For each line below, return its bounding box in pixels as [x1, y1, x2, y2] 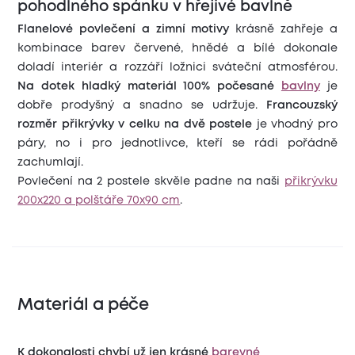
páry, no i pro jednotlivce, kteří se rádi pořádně [17, 139, 338, 149]
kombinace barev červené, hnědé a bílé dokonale [17, 44, 338, 54]
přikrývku [284, 177, 338, 187]
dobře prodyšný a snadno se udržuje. [17, 101, 266, 111]
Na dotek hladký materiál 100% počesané [17, 82, 281, 92]
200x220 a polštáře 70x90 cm [17, 196, 181, 206]
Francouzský [265, 101, 338, 111]
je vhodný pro [252, 120, 338, 130]
